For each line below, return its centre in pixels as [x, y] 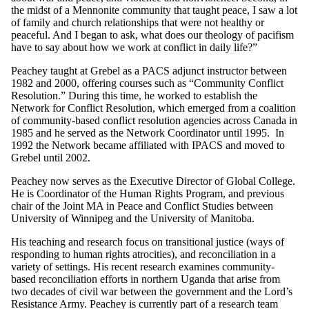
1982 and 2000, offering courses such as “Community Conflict [147, 83]
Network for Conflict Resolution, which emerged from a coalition [153, 108]
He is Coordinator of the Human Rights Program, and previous [148, 193]
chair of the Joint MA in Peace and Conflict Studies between [142, 206]
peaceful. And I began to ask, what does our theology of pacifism [152, 34]
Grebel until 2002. [51, 157]
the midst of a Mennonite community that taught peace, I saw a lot [154, 10]
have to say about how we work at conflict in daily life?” [134, 47]
